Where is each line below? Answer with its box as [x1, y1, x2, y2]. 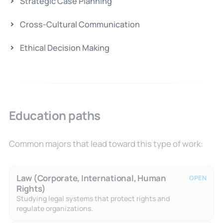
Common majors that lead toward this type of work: [8, 137, 203, 149]
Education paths [8, 107, 101, 123]
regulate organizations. [16, 203, 93, 213]
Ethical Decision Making [19, 42, 110, 53]
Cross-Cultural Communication [19, 18, 140, 30]
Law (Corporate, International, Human [16, 172, 166, 184]
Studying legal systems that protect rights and [16, 193, 170, 203]
